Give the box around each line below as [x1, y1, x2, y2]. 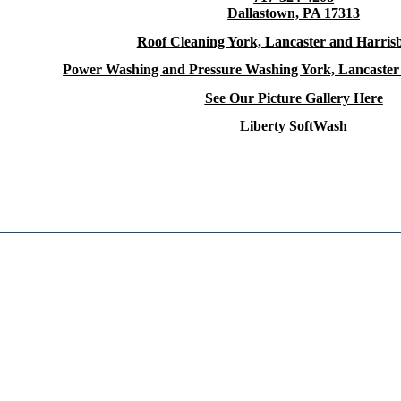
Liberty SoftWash [240, 118, 348, 133]
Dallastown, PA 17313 [227, 5, 361, 21]
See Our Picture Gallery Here [204, 90, 383, 106]
